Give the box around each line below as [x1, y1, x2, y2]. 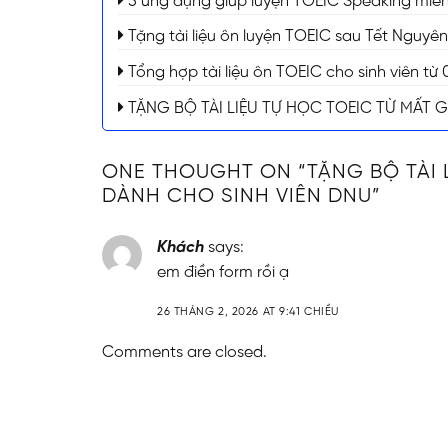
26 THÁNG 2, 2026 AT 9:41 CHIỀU [157, 305, 339, 318]
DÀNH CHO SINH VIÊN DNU [102, 186, 372, 208]
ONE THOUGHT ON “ [102, 162, 307, 184]
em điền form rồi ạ [157, 264, 289, 282]
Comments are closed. [102, 343, 267, 361]
